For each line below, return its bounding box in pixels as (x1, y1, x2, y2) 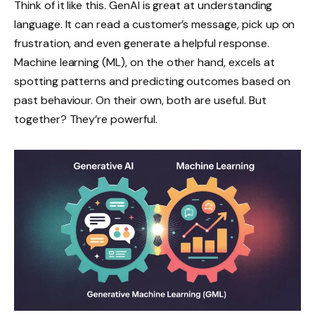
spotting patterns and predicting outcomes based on (14, 74, 290, 89)
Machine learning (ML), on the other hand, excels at (14, 55, 275, 70)
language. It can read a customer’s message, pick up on (14, 17, 295, 32)
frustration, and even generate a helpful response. (14, 36, 269, 51)
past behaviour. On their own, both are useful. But (14, 93, 266, 108)
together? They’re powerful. (14, 112, 157, 127)
